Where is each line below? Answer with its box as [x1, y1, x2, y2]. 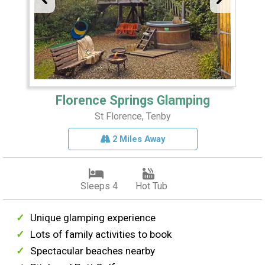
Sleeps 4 [80, 180, 118, 192]
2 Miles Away [109, 133, 165, 144]
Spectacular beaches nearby [30, 244, 156, 257]
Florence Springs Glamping [55, 92, 210, 108]
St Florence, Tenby [94, 110, 171, 122]
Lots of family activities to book [30, 228, 173, 240]
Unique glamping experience [30, 211, 156, 224]
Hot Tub [135, 180, 167, 192]
